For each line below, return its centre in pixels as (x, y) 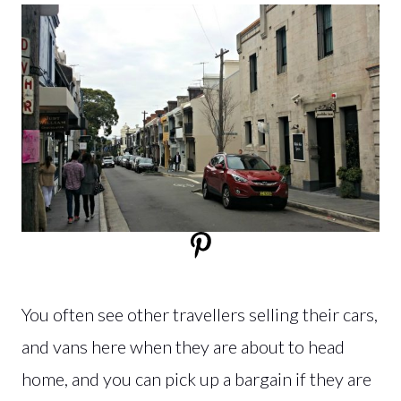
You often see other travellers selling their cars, (200, 314)
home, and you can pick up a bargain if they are (196, 378)
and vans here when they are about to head (183, 346)
